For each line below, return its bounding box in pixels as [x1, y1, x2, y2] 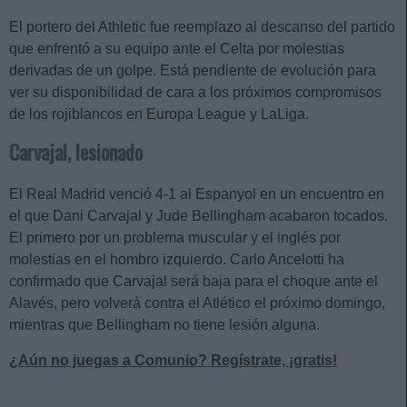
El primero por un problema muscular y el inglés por [9, 229, 341, 245]
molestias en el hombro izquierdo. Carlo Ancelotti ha [9, 251, 344, 267]
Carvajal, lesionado [9, 136, 143, 166]
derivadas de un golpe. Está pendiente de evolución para [9, 62, 376, 78]
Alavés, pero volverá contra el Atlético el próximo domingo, [9, 294, 385, 311]
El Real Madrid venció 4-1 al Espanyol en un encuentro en [9, 185, 384, 202]
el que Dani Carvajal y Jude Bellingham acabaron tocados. [9, 207, 388, 223]
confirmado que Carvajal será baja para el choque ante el [9, 273, 378, 289]
